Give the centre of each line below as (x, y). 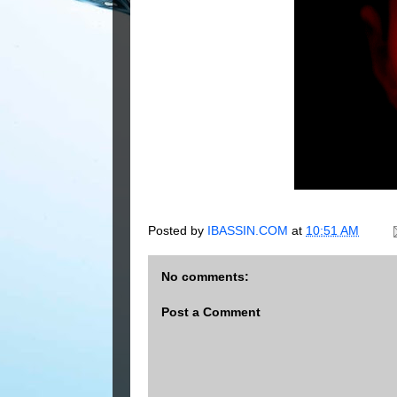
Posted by (178, 231)
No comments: (205, 277)
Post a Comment (211, 312)
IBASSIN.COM (249, 231)
